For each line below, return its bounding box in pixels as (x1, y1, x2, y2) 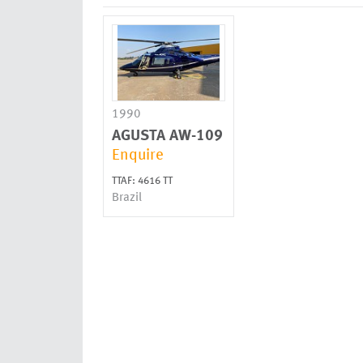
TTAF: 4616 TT (112, 176, 173, 186)
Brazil (112, 192, 142, 204)
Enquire (112, 148, 164, 164)
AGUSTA (112, 129, 165, 144)
